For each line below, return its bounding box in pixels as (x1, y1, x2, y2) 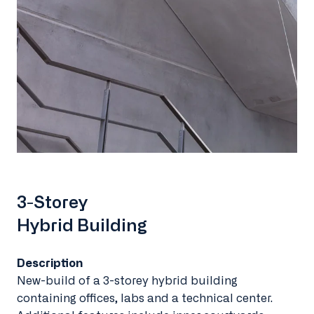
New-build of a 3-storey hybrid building (17, 275, 238, 287)
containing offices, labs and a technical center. (17, 292, 275, 304)
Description (17, 257, 83, 269)
